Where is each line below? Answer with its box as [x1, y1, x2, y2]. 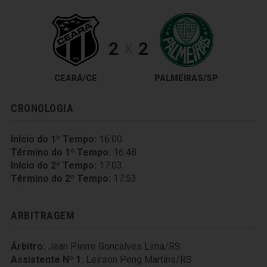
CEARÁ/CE [54, 73, 97, 83]
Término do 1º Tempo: [11, 147, 111, 158]
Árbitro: [11, 241, 45, 252]
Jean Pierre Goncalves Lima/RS [48, 241, 181, 252]
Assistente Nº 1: [11, 254, 83, 265]
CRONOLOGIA [11, 102, 74, 114]
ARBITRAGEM [11, 209, 75, 222]
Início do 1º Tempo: [11, 133, 97, 145]
